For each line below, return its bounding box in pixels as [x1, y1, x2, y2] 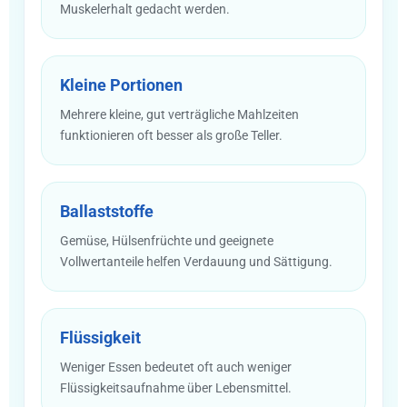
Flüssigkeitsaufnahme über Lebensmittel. [60, 380, 292, 395]
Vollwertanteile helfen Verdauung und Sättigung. [60, 253, 333, 269]
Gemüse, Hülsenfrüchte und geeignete [60, 233, 273, 248]
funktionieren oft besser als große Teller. [60, 127, 283, 143]
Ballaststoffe [60, 201, 154, 221]
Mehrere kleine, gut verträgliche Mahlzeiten [60, 106, 299, 122]
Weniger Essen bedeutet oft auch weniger [60, 359, 292, 374]
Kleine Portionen [60, 74, 183, 94]
